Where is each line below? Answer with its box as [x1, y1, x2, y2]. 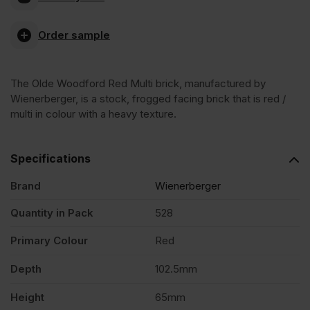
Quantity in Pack [10, 206, 93, 219]
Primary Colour [10, 233, 88, 247]
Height [10, 290, 44, 304]
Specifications [10, 151, 91, 165]
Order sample [38, 28, 110, 42]
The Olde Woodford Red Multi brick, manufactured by [10, 76, 266, 90]
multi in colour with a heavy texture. [10, 107, 176, 120]
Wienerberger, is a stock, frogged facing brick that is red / [10, 91, 286, 105]
